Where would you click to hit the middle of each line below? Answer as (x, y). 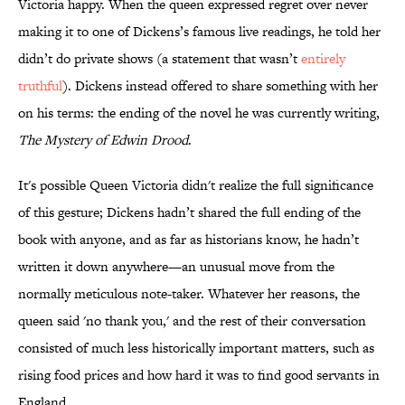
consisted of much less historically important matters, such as (196, 348)
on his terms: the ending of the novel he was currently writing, (199, 113)
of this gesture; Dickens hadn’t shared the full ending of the (189, 212)
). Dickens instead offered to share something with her (220, 86)
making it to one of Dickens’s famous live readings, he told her (199, 32)
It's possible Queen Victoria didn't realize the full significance (196, 185)
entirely (323, 59)
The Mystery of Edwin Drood (103, 140)
